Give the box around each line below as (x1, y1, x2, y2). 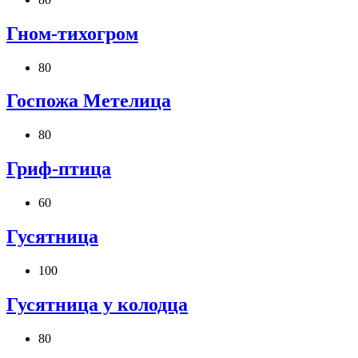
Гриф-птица (6, 158, 111, 180)
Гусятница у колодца (6, 293, 188, 315)
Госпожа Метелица (6, 90, 171, 112)
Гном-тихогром (6, 22, 138, 44)
